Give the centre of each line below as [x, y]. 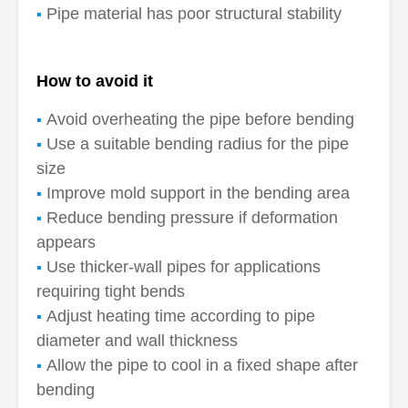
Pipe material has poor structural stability [194, 13]
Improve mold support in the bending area [198, 193]
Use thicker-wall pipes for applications [184, 266]
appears [66, 242]
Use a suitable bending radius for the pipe [198, 143]
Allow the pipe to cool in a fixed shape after [202, 365]
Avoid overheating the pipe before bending [200, 119]
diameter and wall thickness [137, 340]
